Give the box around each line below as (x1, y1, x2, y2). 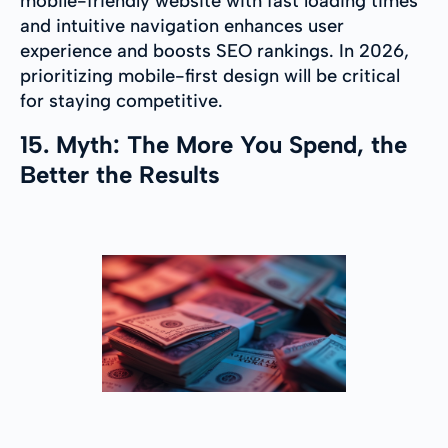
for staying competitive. (20, 90, 223, 113)
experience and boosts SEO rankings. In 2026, (20, 40, 409, 63)
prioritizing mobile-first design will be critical (20, 65, 400, 88)
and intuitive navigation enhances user (20, 15, 344, 38)
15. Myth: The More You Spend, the (20, 130, 407, 160)
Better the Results (20, 160, 220, 190)
